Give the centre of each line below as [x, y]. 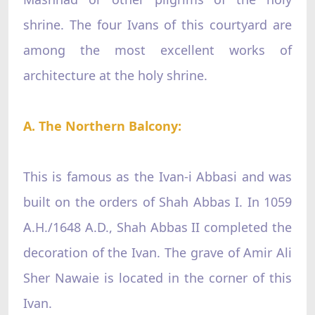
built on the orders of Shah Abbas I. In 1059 [157, 201]
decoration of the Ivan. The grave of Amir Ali [157, 252]
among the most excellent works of [157, 50]
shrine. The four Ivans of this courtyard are [157, 24]
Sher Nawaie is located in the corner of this [157, 277]
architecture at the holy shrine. [115, 75]
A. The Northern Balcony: [102, 126]
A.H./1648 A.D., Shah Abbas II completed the [157, 227]
